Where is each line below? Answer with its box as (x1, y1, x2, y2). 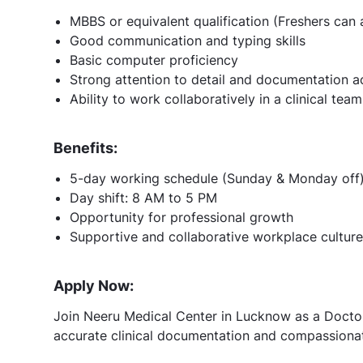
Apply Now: (53, 276, 134, 294)
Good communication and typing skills (70, 32, 305, 49)
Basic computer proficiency (70, 51, 238, 68)
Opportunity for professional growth (70, 208, 293, 225)
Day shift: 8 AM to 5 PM (70, 189, 217, 206)
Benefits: (53, 139, 117, 156)
